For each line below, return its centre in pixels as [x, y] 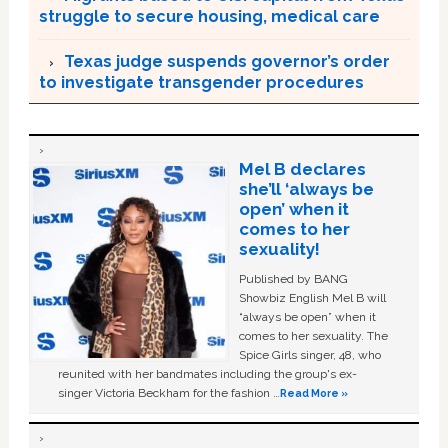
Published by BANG [293, 279]
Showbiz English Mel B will [312, 298]
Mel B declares [302, 169]
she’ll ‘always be [306, 189]
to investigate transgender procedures [201, 82]
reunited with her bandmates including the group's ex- [208, 374]
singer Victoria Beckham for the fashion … [169, 393]
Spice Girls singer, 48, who [309, 355]
